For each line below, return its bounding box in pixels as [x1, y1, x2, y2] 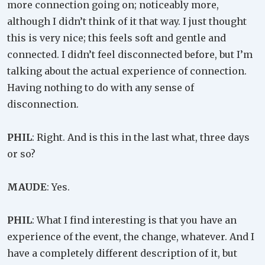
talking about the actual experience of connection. [7, 64, 247, 77]
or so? [7, 147, 35, 160]
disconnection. [7, 98, 79, 110]
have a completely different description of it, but [7, 247, 237, 259]
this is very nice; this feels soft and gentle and [7, 31, 226, 44]
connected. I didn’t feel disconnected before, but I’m [7, 48, 253, 60]
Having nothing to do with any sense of [7, 81, 194, 93]
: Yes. [47, 180, 70, 193]
